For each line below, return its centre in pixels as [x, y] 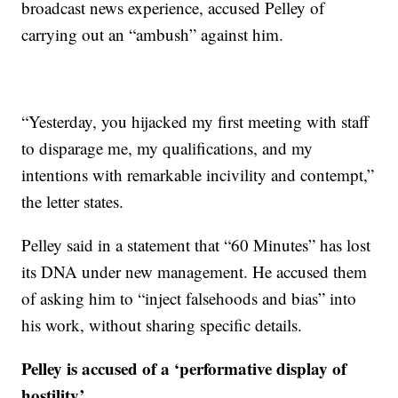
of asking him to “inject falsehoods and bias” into [189, 298]
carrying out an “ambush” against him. [153, 35]
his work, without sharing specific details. [162, 325]
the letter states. [73, 202]
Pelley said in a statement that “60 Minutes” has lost [196, 245]
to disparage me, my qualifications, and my [167, 148]
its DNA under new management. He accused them [195, 272]
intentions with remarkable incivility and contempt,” [198, 175]
